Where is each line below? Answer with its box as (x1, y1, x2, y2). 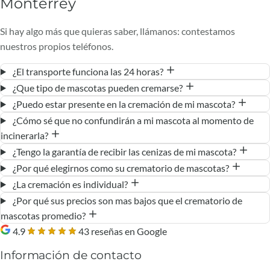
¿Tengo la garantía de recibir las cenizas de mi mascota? (10, 145, 238, 157)
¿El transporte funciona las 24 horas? (10, 65, 165, 77)
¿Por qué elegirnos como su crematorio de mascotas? (10, 162, 231, 174)
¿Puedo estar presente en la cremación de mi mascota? (10, 98, 237, 110)
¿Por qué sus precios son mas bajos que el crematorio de (10, 194, 242, 206)
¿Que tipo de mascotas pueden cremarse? (10, 81, 184, 93)
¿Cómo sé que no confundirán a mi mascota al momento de (10, 114, 254, 126)
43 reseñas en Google (78, 225, 167, 237)
